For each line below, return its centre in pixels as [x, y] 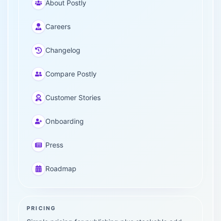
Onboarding [65, 121]
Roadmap [61, 168]
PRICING [41, 208]
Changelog [63, 50]
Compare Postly [71, 74]
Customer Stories [73, 97]
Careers [58, 26]
